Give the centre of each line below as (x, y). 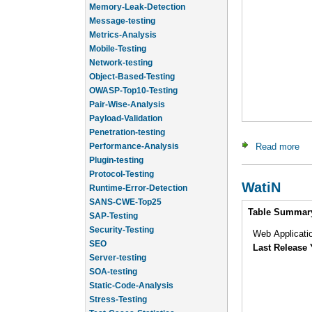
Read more (278, 146)
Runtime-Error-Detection (138, 177)
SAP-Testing (114, 205)
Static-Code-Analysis (131, 274)
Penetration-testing (127, 121)
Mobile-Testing (118, 38)
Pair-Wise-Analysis (127, 93)
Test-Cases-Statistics (132, 302)
